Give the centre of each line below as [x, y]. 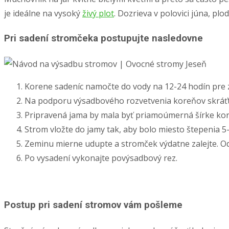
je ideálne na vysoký [43, 14]
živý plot [98, 14]
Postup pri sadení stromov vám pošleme [93, 205]
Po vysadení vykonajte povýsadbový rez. [101, 158]
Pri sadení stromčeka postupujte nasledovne [104, 38]
